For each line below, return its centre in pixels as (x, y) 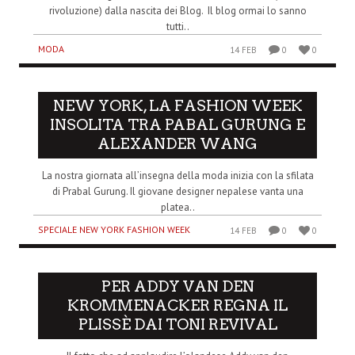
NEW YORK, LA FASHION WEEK (177, 105)
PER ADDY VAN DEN (177, 286)
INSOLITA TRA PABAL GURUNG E (177, 124)
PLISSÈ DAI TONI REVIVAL (177, 324)
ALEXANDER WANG (177, 143)
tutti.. (177, 26)
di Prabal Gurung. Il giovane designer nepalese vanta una (177, 191)
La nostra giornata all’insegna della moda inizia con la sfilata (177, 175)
